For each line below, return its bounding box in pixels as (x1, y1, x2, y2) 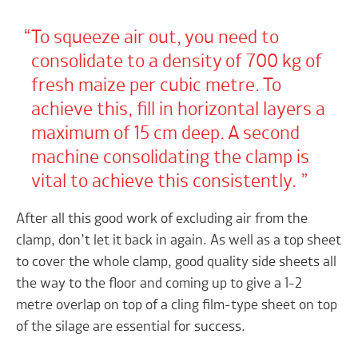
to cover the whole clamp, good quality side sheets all (16, 255, 337, 270)
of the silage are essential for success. (16, 320, 249, 335)
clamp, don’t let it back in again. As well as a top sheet (16, 233, 342, 249)
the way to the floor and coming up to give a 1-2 (16, 276, 303, 292)
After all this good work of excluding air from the (16, 212, 308, 227)
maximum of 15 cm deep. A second (30, 125, 300, 145)
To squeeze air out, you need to (30, 29, 279, 49)
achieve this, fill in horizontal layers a (30, 101, 325, 121)
